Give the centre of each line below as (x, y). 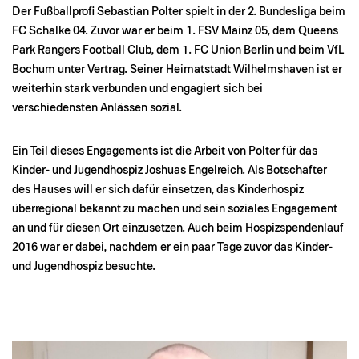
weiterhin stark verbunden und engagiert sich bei (137, 88)
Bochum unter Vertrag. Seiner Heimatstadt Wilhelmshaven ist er (177, 69)
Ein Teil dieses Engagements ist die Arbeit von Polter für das (165, 151)
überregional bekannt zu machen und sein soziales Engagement (175, 208)
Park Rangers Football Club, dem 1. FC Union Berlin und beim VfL (178, 50)
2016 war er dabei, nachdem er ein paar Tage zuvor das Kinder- (172, 247)
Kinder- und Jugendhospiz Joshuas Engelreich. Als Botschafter (169, 170)
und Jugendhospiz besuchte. (84, 266)
